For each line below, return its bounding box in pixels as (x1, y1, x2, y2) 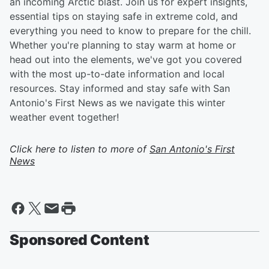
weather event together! (10, 111, 119, 123)
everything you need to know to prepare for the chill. (10, 25, 251, 37)
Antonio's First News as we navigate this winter (10, 97, 225, 109)
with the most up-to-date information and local (10, 68, 225, 80)
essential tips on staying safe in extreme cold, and (10, 10, 238, 22)
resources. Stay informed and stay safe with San (10, 82, 230, 94)
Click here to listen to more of (10, 143, 150, 155)
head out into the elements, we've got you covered (10, 53, 242, 65)
